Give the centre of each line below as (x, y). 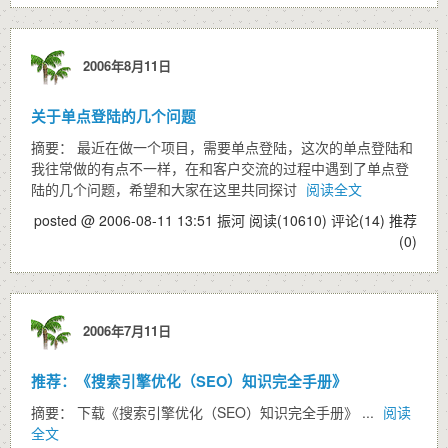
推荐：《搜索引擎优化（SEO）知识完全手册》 (189, 381)
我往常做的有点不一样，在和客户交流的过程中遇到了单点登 (220, 168)
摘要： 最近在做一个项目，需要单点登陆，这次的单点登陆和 (222, 147)
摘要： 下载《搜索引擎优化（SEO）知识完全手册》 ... (204, 412)
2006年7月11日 (123, 330)
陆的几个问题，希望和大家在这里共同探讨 (166, 189)
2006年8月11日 (123, 65)
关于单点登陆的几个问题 (113, 116)
